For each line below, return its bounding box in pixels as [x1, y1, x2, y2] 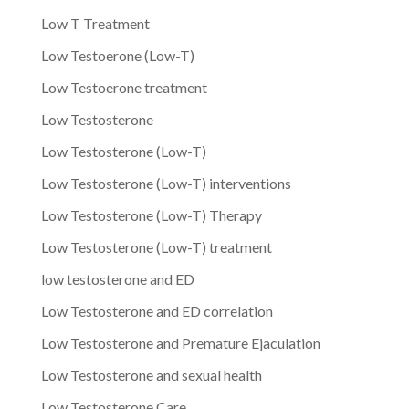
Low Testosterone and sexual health [40, 365, 262, 383]
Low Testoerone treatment [40, 78, 207, 96]
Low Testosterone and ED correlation [40, 301, 273, 320]
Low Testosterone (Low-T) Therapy [40, 205, 262, 224]
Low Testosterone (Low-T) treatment [40, 237, 272, 256]
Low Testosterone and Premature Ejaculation [40, 333, 320, 351]
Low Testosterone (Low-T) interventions [40, 173, 291, 192]
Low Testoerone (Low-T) [40, 46, 194, 64]
